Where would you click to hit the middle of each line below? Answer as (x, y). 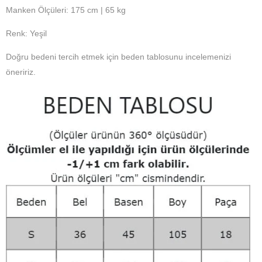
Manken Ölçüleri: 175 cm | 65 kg (66, 10)
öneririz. (21, 72)
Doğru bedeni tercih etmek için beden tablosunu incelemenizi (118, 56)
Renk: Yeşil (26, 33)
